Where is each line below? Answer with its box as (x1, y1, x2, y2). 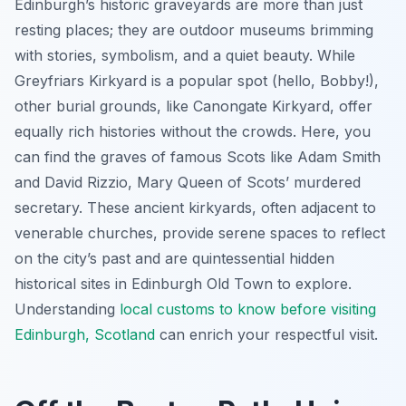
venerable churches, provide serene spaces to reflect (14, 223, 385, 242)
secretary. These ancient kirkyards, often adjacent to (14, 198, 376, 217)
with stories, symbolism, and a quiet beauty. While (14, 45, 355, 64)
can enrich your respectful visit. (155, 324, 378, 343)
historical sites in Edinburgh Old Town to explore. (14, 274, 352, 293)
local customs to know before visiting (120, 299, 376, 318)
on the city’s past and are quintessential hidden (14, 248, 334, 267)
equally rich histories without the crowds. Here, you (14, 121, 371, 140)
